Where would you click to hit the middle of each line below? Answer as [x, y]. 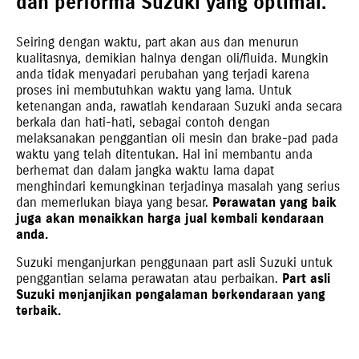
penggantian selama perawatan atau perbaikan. [149, 278]
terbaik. [38, 310]
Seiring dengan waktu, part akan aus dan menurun [157, 42]
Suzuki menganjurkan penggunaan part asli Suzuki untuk [174, 262]
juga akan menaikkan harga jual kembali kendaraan [170, 218]
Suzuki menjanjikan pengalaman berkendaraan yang [171, 294]
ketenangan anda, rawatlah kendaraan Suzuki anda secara [179, 106]
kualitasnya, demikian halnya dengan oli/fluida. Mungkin [172, 58]
